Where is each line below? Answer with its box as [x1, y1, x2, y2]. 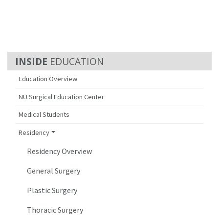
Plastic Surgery [27, 185, 78, 195]
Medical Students [19, 110, 70, 119]
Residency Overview [27, 146, 92, 156]
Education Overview [19, 74, 78, 84]
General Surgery [27, 165, 81, 175]
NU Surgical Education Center [19, 92, 105, 101]
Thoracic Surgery [27, 204, 84, 215]
